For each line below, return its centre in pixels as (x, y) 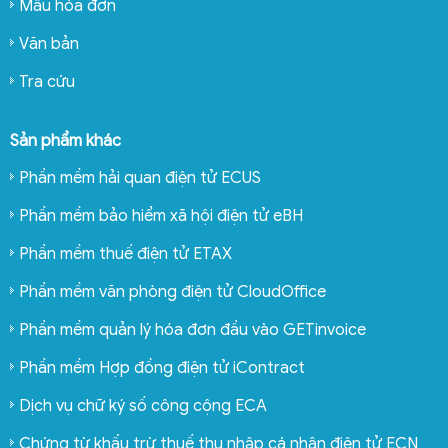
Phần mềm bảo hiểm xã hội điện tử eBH (161, 215)
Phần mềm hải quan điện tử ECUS (140, 177)
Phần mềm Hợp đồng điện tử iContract (162, 367)
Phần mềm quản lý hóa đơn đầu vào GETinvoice (192, 329)
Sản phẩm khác (65, 140)
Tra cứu (47, 81)
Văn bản (49, 43)
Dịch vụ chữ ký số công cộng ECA (143, 405)
